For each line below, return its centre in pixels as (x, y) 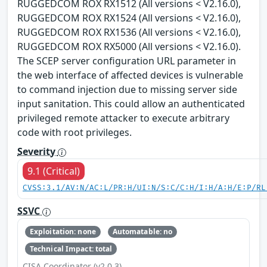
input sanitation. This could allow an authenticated (131, 104)
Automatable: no (142, 232)
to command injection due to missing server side (127, 90)
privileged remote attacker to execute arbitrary (123, 118)
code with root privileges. (74, 133)
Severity (38, 152)
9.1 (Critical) (54, 171)
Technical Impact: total (71, 249)
